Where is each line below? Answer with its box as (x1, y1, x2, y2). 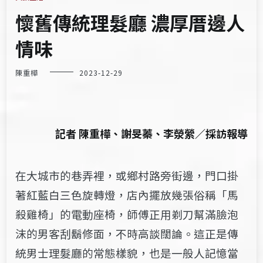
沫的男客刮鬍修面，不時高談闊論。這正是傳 (15, 225, 239, 241)
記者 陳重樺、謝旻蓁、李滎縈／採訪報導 (55, 125, 248, 141)
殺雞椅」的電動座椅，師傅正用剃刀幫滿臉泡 (15, 205, 239, 222)
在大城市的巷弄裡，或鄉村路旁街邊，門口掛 (15, 167, 239, 183)
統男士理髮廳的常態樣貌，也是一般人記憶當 (15, 244, 239, 261)
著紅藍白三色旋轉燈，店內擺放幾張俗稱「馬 (15, 186, 239, 203)
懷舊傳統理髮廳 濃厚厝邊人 (15, 8, 245, 36)
